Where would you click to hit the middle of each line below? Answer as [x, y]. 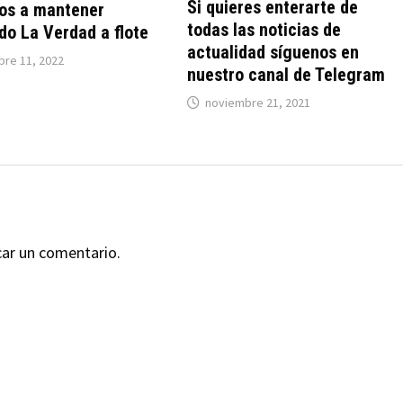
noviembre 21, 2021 [258, 103]
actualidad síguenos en [273, 53]
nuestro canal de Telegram [287, 75]
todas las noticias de [264, 30]
